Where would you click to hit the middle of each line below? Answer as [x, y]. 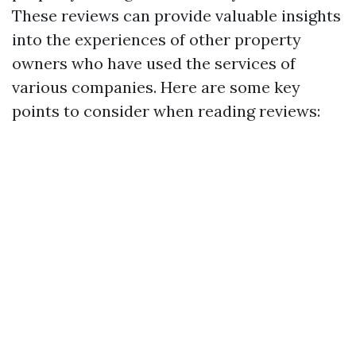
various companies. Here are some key [156, 87]
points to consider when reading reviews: [166, 111]
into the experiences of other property [157, 39]
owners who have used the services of [154, 63]
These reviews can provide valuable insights [176, 15]
